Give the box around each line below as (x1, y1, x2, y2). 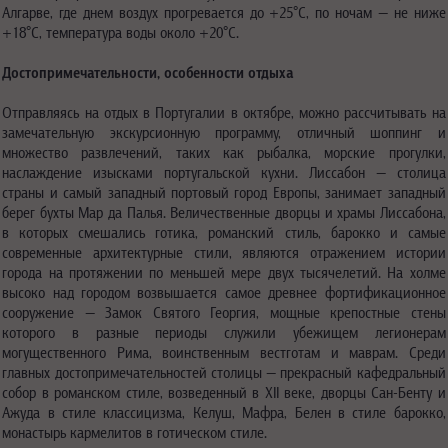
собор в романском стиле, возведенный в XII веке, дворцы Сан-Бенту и (2, 383, 446, 401)
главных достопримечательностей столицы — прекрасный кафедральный (2, 363, 446, 381)
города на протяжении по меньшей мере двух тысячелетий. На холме (2, 263, 446, 281)
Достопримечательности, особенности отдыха (2, 63, 294, 81)
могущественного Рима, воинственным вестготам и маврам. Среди (2, 343, 446, 361)
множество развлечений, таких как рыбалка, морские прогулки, (2, 143, 446, 161)
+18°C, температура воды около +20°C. (2, 23, 240, 41)
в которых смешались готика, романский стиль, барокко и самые (2, 223, 446, 241)
